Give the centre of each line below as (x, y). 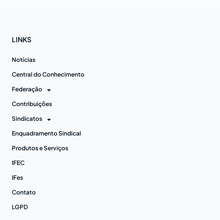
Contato (24, 192)
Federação (27, 89)
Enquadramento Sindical (46, 133)
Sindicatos (27, 118)
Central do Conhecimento (48, 74)
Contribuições (32, 104)
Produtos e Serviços (40, 148)
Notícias (24, 59)
